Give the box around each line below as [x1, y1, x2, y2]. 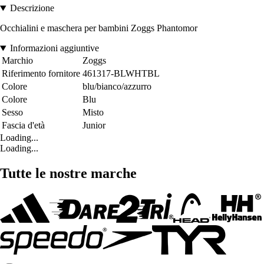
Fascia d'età [2, 120, 45, 131]
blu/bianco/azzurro [82, 81, 151, 92]
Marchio [2, 55, 33, 66]
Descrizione [9, 3, 54, 14]
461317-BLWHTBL [82, 68, 160, 79]
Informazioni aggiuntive [9, 43, 99, 54]
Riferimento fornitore [2, 68, 80, 79]
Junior [82, 120, 105, 131]
